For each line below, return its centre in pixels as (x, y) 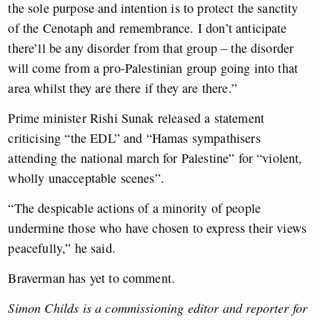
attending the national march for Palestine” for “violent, (155, 158)
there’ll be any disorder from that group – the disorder (151, 48)
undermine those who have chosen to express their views (157, 228)
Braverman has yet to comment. (92, 278)
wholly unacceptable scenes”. (86, 178)
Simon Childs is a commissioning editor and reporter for (158, 308)
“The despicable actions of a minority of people (135, 208)
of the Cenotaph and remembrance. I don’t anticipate (147, 28)
